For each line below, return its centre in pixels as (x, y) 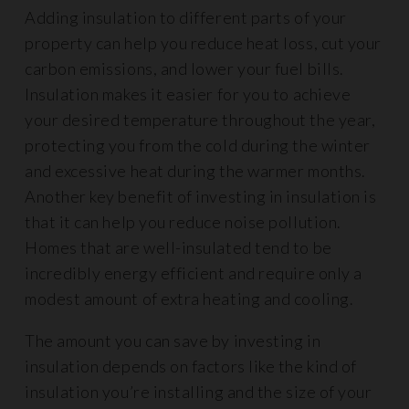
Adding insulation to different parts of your (186, 17)
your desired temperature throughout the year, (200, 119)
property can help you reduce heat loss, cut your (203, 42)
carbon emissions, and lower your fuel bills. (184, 68)
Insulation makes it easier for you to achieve (188, 94)
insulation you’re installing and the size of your (199, 391)
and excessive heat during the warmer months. (195, 170)
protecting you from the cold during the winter (198, 145)
